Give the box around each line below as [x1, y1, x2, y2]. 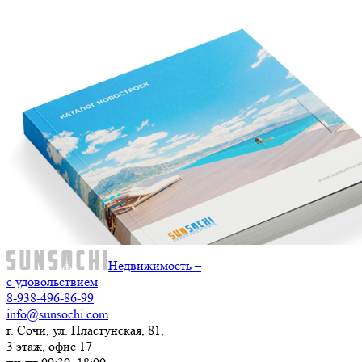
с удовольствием [6, 273, 98, 289]
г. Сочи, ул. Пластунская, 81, [6, 322, 164, 338]
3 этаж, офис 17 [6, 338, 92, 354]
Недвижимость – [108, 257, 201, 273]
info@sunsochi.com [6, 305, 108, 322]
